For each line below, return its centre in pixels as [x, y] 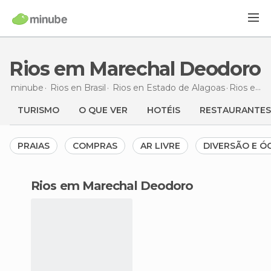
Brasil [95, 87]
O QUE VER [103, 110]
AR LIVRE [160, 146]
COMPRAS [95, 146]
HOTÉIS [164, 110]
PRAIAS [34, 146]
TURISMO [38, 110]
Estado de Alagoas [186, 87]
